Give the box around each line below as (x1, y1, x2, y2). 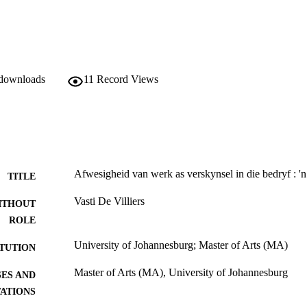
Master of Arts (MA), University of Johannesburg (74, 267, 288, 279)
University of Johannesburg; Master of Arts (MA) (74, 239, 288, 251)
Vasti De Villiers (74, 195, 145, 208)
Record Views (97, 73, 158, 86)
